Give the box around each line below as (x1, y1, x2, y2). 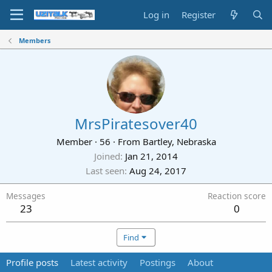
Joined (94, 150, 120, 162)
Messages (6, 190, 46, 202)
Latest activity (70, 256, 127, 268)
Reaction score (208, 190, 266, 202)
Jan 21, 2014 (125, 150, 178, 162)
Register (182, 8, 216, 21)
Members (18, 36, 50, 45)
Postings (140, 256, 175, 268)
